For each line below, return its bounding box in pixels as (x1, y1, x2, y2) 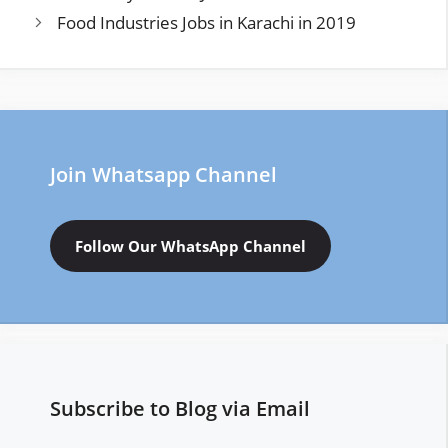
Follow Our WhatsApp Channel (75, 235, 306, 256)
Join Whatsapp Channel (50, 160, 277, 188)
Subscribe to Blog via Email (50, 394, 310, 422)
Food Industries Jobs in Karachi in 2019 (57, 10, 357, 34)
